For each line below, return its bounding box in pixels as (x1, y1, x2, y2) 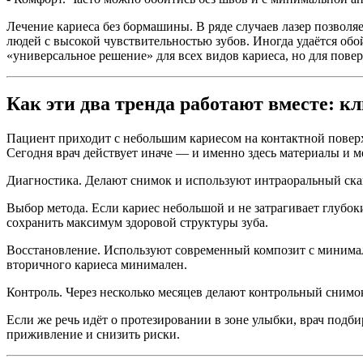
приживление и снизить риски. (6, 327, 180, 342)
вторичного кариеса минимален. (6, 258, 187, 272)
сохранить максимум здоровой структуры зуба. (6, 216, 268, 230)
